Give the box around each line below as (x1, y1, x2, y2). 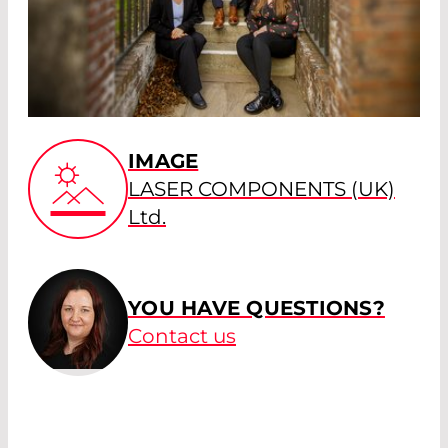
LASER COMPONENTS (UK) (128, 176, 395, 201)
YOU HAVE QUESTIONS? (128, 296, 385, 321)
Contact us (128, 324, 236, 349)
